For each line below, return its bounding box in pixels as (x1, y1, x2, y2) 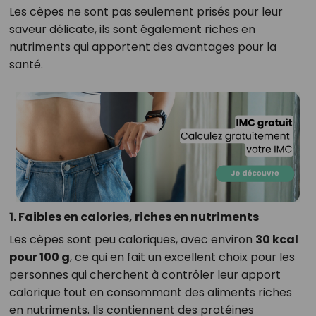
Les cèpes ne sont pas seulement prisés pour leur (8, 4, 283, 20)
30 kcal (255, 231, 298, 248)
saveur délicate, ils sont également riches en (8, 21, 255, 37)
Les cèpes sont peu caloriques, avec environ (8, 231, 255, 248)
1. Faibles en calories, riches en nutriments (8, 209, 259, 226)
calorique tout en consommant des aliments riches (8, 284, 292, 301)
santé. (8, 56, 43, 73)
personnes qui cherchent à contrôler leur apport (8, 267, 281, 284)
